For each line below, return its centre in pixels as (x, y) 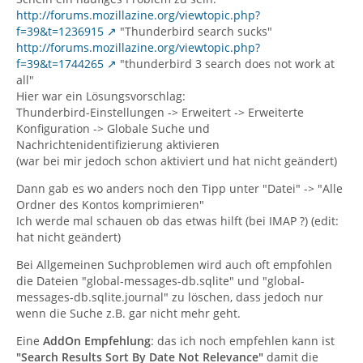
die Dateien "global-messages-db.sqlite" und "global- (160, 281)
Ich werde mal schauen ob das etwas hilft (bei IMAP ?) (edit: (177, 221)
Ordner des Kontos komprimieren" (110, 205)
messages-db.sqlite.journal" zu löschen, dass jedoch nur (170, 297)
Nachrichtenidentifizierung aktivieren (118, 145)
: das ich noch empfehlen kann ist (243, 341)
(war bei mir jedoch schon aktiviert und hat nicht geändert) (177, 161)
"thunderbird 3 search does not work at (226, 64)
